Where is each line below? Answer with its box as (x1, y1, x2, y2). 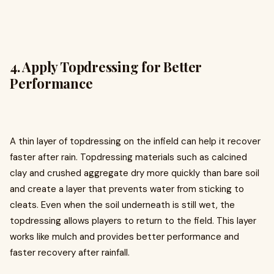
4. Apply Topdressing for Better (10, 57, 202, 76)
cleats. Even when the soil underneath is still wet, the (10, 198, 235, 211)
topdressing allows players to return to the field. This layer (10, 214, 256, 227)
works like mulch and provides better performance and (10, 230, 239, 243)
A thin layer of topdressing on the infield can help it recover (10, 135, 261, 147)
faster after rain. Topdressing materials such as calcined (10, 150, 247, 163)
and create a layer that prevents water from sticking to (10, 182, 244, 195)
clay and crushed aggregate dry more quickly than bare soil (10, 166, 259, 179)
